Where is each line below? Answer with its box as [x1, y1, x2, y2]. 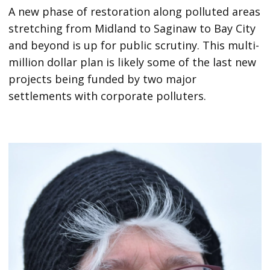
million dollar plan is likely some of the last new [8, 55, 257, 70]
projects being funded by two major [8, 72, 197, 87]
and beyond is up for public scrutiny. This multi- [8, 38, 260, 53]
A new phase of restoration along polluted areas [8, 4, 261, 19]
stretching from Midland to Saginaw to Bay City [8, 21, 256, 36]
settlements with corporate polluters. [8, 89, 207, 104]
